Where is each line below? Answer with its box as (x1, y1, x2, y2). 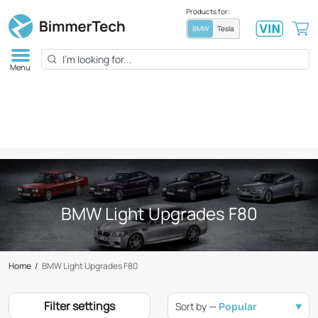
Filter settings (44, 297, 115, 314)
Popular (219, 300, 257, 313)
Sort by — (175, 300, 219, 313)
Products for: (185, 6, 230, 17)
